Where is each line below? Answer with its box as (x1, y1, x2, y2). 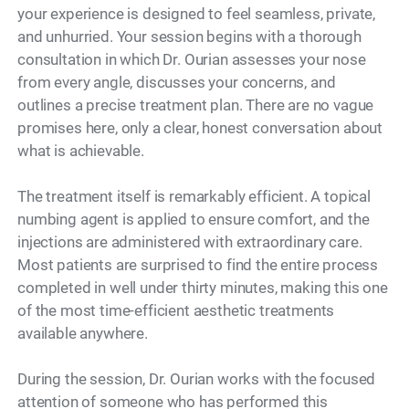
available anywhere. (17, 324, 148, 343)
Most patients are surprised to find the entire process (17, 256, 379, 275)
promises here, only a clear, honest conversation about (17, 119, 383, 138)
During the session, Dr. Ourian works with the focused (17, 370, 376, 389)
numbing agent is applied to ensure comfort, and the (17, 210, 370, 229)
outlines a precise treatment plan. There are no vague (17, 96, 374, 115)
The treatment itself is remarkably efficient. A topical (17, 187, 371, 206)
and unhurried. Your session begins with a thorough (17, 27, 362, 47)
